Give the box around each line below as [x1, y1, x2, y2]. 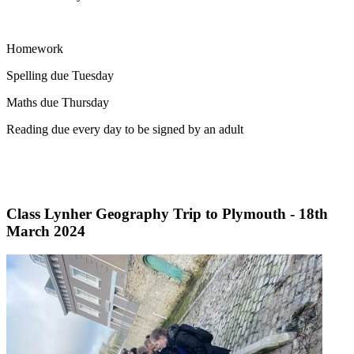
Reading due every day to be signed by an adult [6, 122, 243, 137]
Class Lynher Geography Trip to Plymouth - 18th [6, 205, 328, 222]
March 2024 [6, 222, 85, 239]
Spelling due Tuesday [6, 69, 114, 83]
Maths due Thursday [6, 96, 109, 110]
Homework [6, 42, 63, 56]
